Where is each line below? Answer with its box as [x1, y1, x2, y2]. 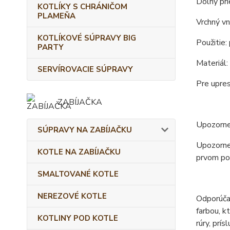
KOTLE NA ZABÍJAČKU [37, 147, 121, 157]
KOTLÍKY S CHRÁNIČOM [37, 2, 127, 12]
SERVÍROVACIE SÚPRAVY [37, 64, 133, 74]
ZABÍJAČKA [57, 97, 102, 108]
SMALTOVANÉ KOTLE [37, 169, 119, 179]
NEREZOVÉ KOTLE [37, 191, 107, 201]
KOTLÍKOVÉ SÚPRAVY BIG [37, 33, 136, 43]
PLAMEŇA [37, 11, 75, 21]
